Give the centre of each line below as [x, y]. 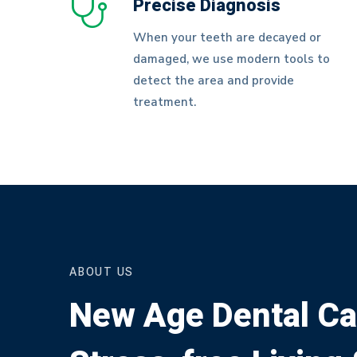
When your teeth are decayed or [227, 37]
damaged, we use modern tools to [231, 59]
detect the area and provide [214, 80]
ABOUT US [102, 272]
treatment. [165, 102]
